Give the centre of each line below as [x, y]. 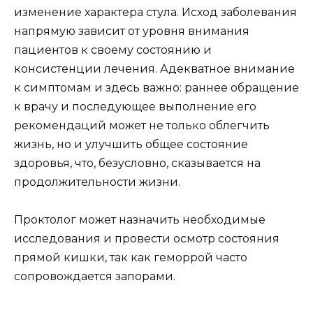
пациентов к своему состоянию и [113, 50]
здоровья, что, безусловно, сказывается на [137, 163]
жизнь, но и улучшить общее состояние [131, 144]
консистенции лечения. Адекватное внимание [154, 68]
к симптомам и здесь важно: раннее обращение [156, 87]
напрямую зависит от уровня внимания [132, 31]
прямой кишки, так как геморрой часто [131, 257]
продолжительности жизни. [97, 182]
